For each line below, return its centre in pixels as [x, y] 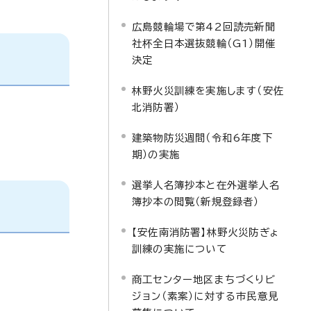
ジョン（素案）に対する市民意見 [205, 296]
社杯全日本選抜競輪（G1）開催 [204, 43]
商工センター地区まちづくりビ [204, 279]
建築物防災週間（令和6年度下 [202, 138]
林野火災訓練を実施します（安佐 [208, 91]
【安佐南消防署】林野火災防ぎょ [205, 232]
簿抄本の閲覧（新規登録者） [196, 202]
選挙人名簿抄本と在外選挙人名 [206, 185]
